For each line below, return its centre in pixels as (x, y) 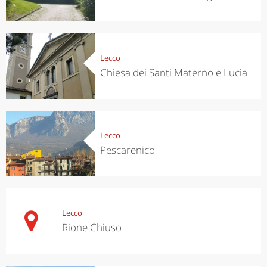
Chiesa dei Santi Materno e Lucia (173, 72)
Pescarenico (127, 150)
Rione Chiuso (91, 227)
